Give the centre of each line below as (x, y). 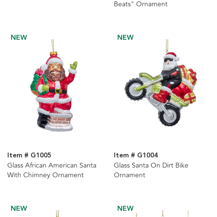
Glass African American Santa (52, 166)
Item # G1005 (29, 156)
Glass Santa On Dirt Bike (151, 166)
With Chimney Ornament (46, 175)
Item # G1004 (136, 156)
